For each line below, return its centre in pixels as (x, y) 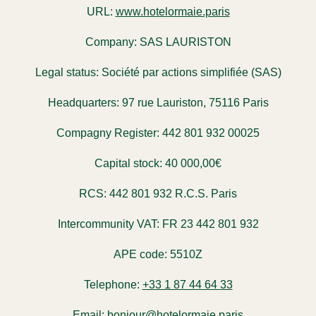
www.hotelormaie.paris (172, 11)
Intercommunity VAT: (108, 224)
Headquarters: (83, 102)
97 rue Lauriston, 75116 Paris (194, 102)
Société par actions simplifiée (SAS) (190, 72)
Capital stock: (128, 163)
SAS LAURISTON (184, 42)
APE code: (140, 254)
